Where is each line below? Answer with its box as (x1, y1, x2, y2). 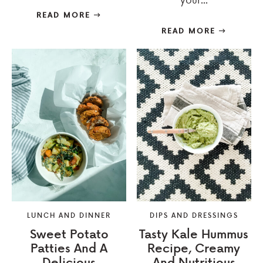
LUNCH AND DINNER (27, 210, 111, 220)
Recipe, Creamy (147, 239, 241, 256)
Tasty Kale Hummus (139, 225, 249, 242)
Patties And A (31, 239, 108, 256)
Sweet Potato (29, 225, 109, 242)
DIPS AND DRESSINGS (150, 210, 238, 220)
